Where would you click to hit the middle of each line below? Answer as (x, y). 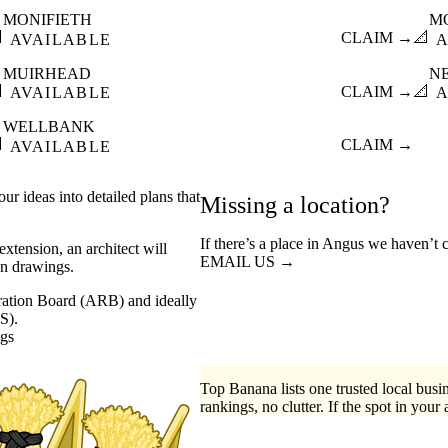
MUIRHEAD (46, 73)
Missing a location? (295, 204)
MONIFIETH (47, 20)
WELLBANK (48, 127)
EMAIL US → (247, 261)
